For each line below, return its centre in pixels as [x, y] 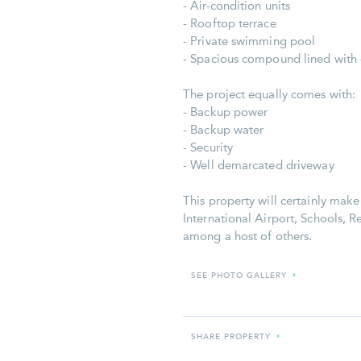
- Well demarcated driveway [259, 166]
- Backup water [224, 130]
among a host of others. [248, 237]
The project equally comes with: [270, 95]
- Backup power [226, 112]
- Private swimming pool [249, 41]
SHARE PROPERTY [231, 337]
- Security [208, 148]
